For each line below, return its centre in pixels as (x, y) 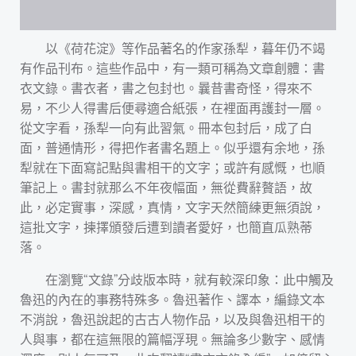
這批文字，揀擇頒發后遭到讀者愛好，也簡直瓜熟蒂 (166, 227)
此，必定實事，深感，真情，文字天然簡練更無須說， (172, 207)
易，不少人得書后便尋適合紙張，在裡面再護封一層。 (172, 108)
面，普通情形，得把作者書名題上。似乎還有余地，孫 (172, 147)
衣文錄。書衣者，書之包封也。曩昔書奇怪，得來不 (166, 88)
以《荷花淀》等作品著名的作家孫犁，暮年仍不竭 (185, 48)
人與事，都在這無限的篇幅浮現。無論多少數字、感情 (172, 339)
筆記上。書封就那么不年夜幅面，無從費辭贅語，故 (166, 187)
